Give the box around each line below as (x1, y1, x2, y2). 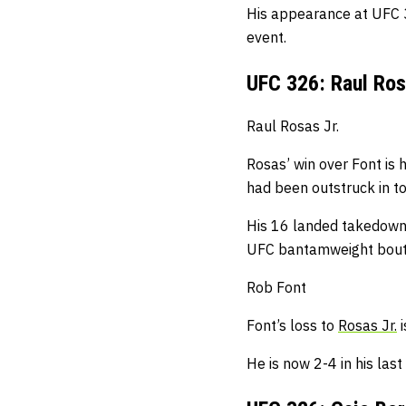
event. (246, 28, 286, 47)
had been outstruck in (246, 179, 390, 198)
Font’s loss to (246, 316, 338, 335)
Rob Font (246, 278, 306, 297)
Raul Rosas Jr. (246, 117, 339, 136)
